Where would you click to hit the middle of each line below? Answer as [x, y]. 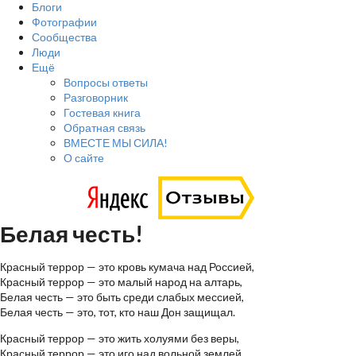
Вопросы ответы [106, 82]
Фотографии [64, 22]
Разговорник [96, 97]
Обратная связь [104, 128]
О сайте [84, 158]
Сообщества [64, 37]
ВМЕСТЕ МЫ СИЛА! [116, 143]
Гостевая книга [102, 112]
